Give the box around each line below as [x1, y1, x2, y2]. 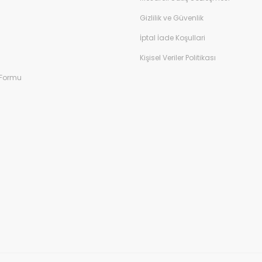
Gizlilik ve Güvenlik [140, 13, 204, 23]
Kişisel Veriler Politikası [140, 53, 216, 63]
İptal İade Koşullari [140, 33, 205, 43]
